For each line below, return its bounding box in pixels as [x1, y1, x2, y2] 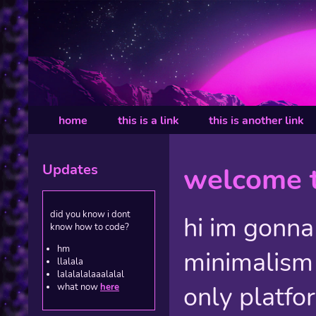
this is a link [117, 113, 179, 128]
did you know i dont [50, 207, 130, 221]
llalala [57, 255, 83, 268]
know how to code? [50, 220, 129, 233]
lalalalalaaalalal [57, 267, 124, 281]
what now [57, 280, 100, 293]
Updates [42, 159, 98, 179]
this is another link [209, 113, 305, 128]
